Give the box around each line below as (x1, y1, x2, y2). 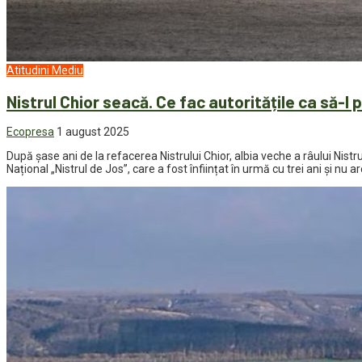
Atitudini (6, 64, 49, 78)
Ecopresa (6, 125, 54, 139)
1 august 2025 (57, 125, 129, 139)
